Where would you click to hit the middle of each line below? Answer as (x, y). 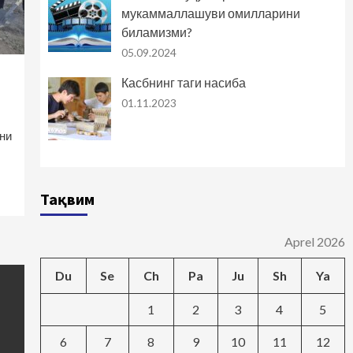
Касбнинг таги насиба (183, 83)
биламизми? (156, 32)
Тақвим (67, 199)
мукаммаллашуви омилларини (210, 13)
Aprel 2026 (314, 242)
